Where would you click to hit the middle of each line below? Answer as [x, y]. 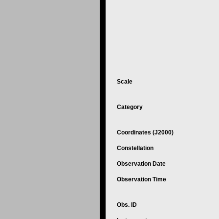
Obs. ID [128, 205]
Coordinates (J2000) [146, 132]
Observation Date [142, 164]
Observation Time [142, 179]
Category [131, 107]
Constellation [136, 148]
